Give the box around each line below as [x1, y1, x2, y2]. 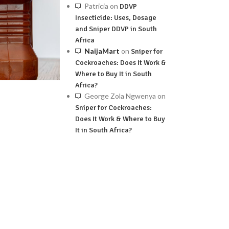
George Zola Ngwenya [84, 91, 156, 100]
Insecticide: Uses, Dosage [75, 13, 157, 22]
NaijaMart [84, 47, 120, 55]
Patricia [84, 2, 109, 10]
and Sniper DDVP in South [75, 25, 157, 33]
